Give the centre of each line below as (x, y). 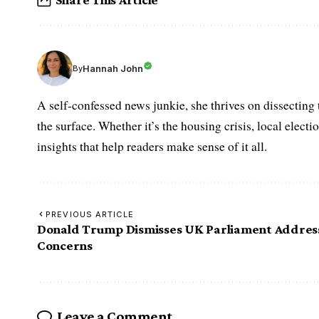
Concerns (65, 246)
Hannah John (113, 68)
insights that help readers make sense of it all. (152, 147)
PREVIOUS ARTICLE (90, 215)
